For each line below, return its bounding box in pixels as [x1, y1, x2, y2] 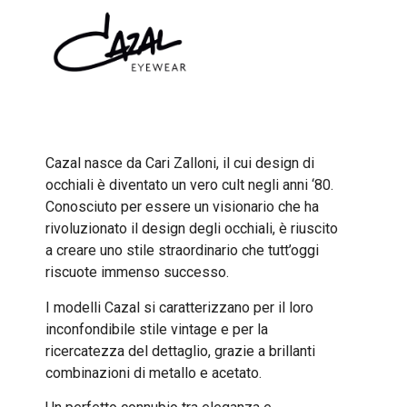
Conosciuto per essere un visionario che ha [45, 198, 319, 216]
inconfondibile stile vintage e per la [45, 320, 268, 338]
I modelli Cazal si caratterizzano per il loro [45, 298, 313, 316]
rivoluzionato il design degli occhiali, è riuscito [45, 220, 338, 238]
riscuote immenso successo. [45, 263, 229, 282]
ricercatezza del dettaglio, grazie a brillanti [45, 342, 315, 360]
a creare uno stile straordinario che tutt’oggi [45, 242, 319, 260]
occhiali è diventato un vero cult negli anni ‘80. [45, 176, 333, 194]
